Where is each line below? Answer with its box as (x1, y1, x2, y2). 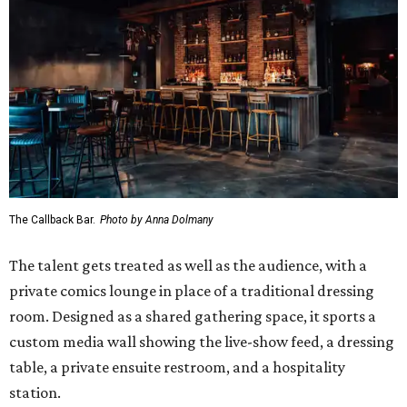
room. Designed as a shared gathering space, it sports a (9, 307, 376, 326)
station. (9, 383, 61, 402)
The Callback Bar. (9, 213, 95, 227)
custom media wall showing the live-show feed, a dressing (9, 333, 394, 352)
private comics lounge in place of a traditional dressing (9, 282, 374, 301)
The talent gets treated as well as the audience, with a (9, 256, 367, 275)
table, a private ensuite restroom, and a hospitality (9, 358, 345, 377)
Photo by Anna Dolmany (100, 213, 213, 227)
